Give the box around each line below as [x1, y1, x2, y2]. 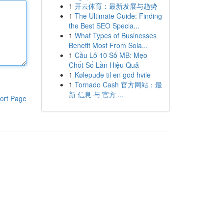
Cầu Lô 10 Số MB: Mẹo [74, 50, 147, 60]
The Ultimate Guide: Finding [74, 11, 162, 21]
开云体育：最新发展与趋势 [74, 1, 157, 11]
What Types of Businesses [74, 30, 157, 40]
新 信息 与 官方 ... [68, 89, 124, 99]
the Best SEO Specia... [68, 21, 139, 30]
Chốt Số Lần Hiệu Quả [68, 60, 139, 70]
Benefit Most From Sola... [68, 40, 148, 50]
